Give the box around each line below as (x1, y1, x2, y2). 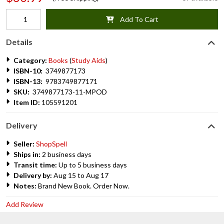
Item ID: (13, 98, 40, 106)
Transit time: (13, 160, 57, 169)
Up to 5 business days (57, 160, 127, 169)
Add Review (6, 200, 43, 208)
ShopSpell (36, 139, 67, 148)
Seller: (13, 139, 36, 148)
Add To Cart (113, 15, 158, 23)
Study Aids (71, 56, 105, 64)
